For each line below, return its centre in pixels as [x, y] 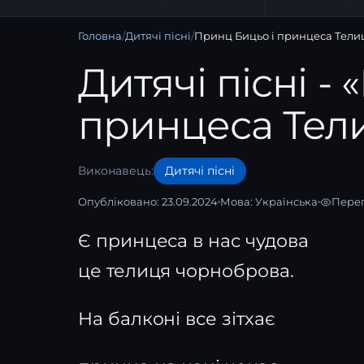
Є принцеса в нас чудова [193, 241]
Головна [100, 36]
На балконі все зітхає [177, 319]
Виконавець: [116, 171]
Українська [286, 201]
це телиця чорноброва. [186, 271]
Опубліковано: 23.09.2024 [148, 201]
